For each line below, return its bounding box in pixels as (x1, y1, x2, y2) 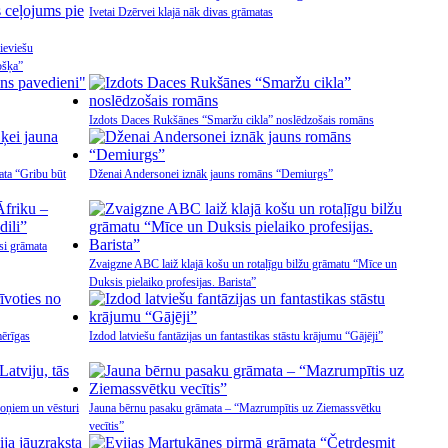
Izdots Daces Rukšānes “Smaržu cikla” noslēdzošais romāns (89, 113, 374, 127)
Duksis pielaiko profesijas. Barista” (89, 275, 256, 289)
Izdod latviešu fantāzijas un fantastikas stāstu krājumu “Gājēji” (89, 329, 383, 343)
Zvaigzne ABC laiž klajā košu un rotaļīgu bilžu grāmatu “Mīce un (89, 257, 397, 271)
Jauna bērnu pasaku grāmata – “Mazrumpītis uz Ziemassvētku (89, 401, 381, 415)
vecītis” (89, 419, 124, 433)
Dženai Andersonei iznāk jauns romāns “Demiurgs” (89, 167, 333, 181)
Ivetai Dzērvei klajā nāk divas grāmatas (89, 5, 273, 19)
